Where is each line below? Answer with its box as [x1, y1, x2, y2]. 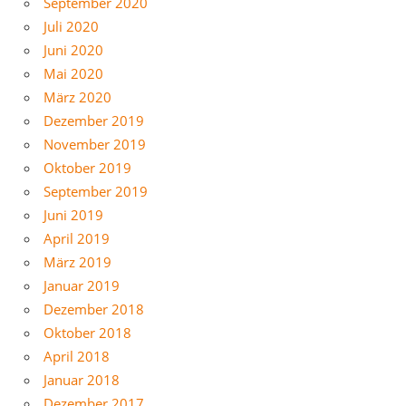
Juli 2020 [43, 16, 99, 35]
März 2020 [43, 87, 111, 106]
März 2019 [43, 252, 111, 271]
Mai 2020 [43, 63, 103, 82]
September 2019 [43, 181, 148, 200]
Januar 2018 [43, 370, 120, 389]
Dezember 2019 [43, 111, 144, 130]
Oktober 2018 [43, 323, 131, 342]
